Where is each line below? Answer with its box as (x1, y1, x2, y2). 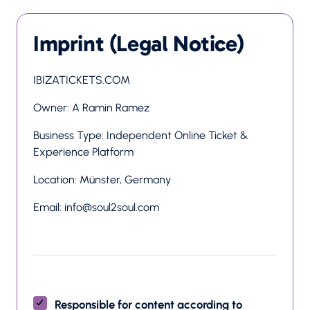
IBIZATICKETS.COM (33, 73, 130, 86)
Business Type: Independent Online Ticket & (33, 129, 248, 142)
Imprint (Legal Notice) (33, 30, 244, 57)
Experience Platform (33, 145, 134, 158)
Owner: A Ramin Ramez (33, 101, 149, 114)
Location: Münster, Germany (33, 173, 171, 186)
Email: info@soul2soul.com (33, 201, 159, 214)
